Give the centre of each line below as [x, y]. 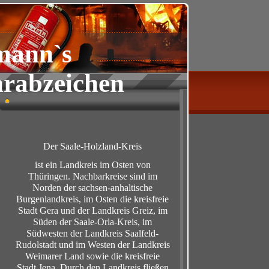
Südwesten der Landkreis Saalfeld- [92, 233]
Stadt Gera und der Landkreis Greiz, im [92, 210]
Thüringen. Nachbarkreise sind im [92, 176]
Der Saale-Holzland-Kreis [92, 146]
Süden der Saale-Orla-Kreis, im [92, 222]
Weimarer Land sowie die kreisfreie [92, 256]
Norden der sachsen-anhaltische [92, 188]
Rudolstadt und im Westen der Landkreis [92, 245]
